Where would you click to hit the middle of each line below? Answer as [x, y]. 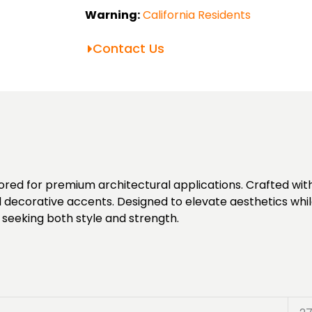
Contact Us [128, 48]
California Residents [197, 15]
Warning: [112, 15]
